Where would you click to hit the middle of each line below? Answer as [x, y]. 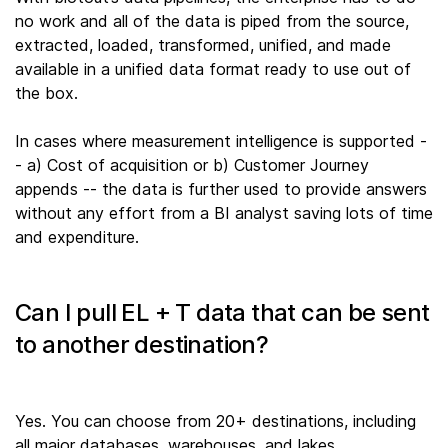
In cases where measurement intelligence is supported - [221, 141]
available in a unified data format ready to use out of [213, 69]
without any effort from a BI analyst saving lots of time [224, 213]
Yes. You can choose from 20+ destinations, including [215, 421]
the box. [46, 93]
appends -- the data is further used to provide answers [221, 189]
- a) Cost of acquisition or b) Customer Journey [192, 165]
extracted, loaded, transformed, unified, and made [203, 45]
